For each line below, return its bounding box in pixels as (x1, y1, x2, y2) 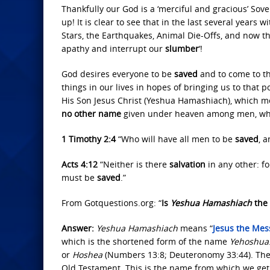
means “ (178, 222, 213, 234)
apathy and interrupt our (61, 43, 165, 54)
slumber (165, 43, 199, 54)
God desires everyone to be (61, 68, 174, 80)
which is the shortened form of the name (61, 236, 230, 247)
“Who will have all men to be (116, 133, 235, 145)
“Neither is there (98, 159, 169, 170)
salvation (169, 159, 206, 170)
